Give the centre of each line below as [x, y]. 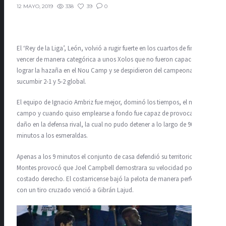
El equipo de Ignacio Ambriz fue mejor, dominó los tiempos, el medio [111, 103]
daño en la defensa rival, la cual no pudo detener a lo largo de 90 [105, 125]
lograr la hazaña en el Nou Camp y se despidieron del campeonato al [111, 70]
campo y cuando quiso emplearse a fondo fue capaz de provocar [106, 114]
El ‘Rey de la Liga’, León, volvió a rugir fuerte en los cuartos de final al [111, 48]
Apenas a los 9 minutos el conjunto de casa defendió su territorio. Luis [112, 157]
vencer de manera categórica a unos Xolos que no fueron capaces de [111, 59]
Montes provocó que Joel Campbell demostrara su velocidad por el [108, 168]
